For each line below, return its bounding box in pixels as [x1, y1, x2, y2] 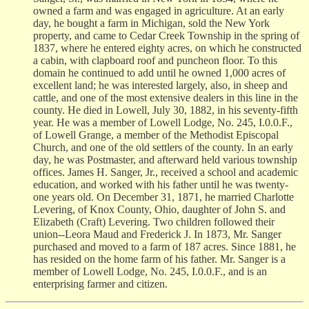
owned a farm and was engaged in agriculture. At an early [33, 4, 284, 17]
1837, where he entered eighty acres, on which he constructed [33, 41, 301, 54]
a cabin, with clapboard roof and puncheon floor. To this [33, 54, 277, 66]
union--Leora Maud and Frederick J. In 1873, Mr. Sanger [33, 228, 281, 240]
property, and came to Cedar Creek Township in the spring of [33, 29, 299, 41]
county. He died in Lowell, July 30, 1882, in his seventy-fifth [33, 103, 298, 116]
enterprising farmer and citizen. [33, 277, 168, 290]
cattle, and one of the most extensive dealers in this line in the [33, 91, 298, 103]
